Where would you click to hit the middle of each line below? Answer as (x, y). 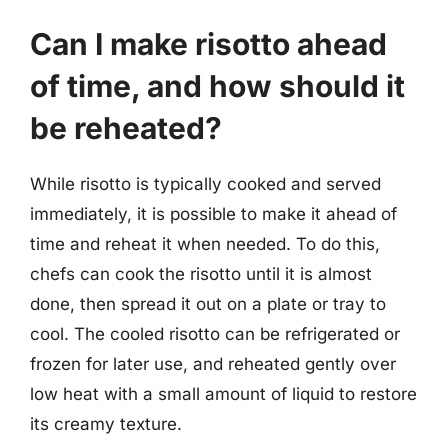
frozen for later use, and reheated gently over (213, 364)
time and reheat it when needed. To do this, (205, 244)
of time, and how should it (217, 86)
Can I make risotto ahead (208, 44)
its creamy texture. (106, 424)
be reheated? (126, 128)
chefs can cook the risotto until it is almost (201, 274)
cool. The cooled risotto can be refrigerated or (215, 334)
